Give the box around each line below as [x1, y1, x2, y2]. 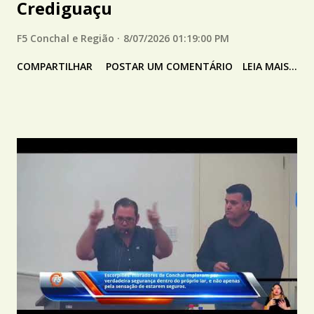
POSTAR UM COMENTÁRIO [106, 59, 233, 73]
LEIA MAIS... [243, 59, 297, 73]
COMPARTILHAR [17, 59, 93, 73]
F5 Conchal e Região [17, 31, 114, 45]
